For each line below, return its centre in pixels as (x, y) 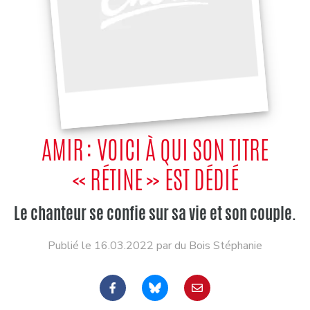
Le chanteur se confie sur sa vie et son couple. (155, 213)
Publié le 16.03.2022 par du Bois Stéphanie (155, 246)
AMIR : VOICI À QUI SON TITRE (155, 150)
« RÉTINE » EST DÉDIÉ (155, 180)
